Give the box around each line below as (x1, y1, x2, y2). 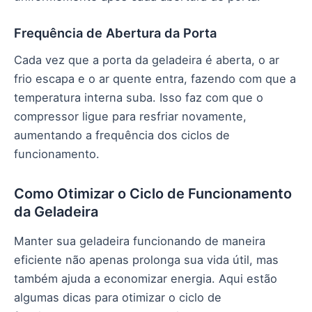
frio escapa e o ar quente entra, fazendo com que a (14, 72, 296, 86)
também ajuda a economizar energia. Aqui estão (14, 272, 277, 286)
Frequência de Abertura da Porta (14, 24, 217, 40)
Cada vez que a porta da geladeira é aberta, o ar (14, 53, 279, 68)
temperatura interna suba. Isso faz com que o (14, 91, 263, 105)
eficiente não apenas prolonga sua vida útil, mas (14, 253, 279, 267)
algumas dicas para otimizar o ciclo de (14, 290, 221, 305)
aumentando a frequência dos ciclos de (14, 128, 230, 143)
